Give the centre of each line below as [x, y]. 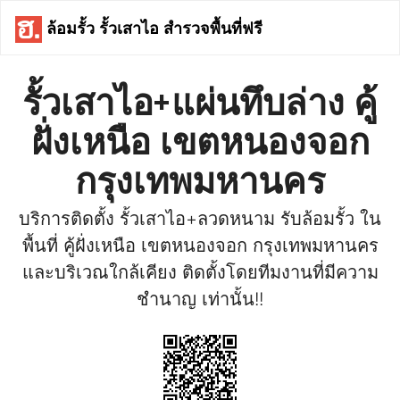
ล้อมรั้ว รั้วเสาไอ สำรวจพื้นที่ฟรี [152, 27]
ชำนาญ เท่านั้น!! [200, 299]
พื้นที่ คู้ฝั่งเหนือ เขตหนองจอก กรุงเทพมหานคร [200, 246]
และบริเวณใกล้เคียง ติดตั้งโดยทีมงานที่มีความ [200, 272]
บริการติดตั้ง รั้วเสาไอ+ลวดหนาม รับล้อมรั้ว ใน [200, 219]
